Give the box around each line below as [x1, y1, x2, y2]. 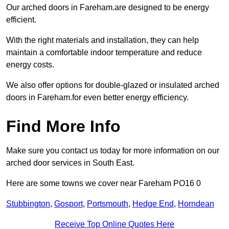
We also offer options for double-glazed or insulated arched [6, 81, 219, 90]
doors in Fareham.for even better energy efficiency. [6, 93, 189, 102]
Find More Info [6, 117, 121, 136]
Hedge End [132, 199, 174, 209]
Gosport [54, 199, 83, 209]
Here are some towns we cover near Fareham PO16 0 [6, 179, 201, 188]
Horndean [178, 199, 214, 209]
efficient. [6, 15, 36, 25]
